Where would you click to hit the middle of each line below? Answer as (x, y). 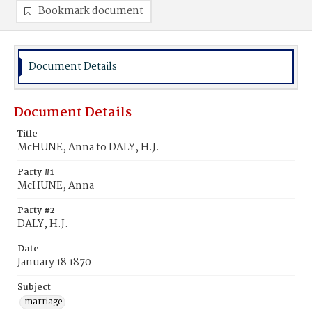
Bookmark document (91, 11)
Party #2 (36, 211)
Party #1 (36, 172)
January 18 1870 (54, 263)
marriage (44, 302)
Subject (34, 287)
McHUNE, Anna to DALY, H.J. (88, 148)
